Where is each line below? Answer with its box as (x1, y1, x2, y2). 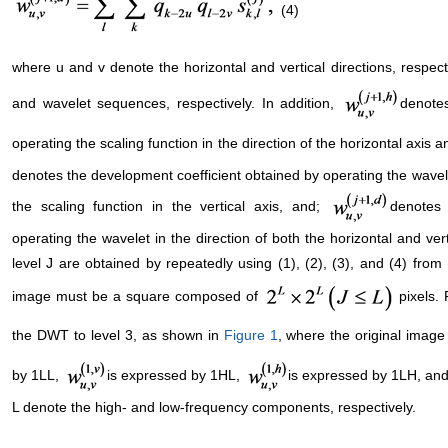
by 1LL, (12, 366, 63, 383)
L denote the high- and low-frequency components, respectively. (12, 399, 416, 416)
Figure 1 (223, 326, 278, 343)
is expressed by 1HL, (107, 366, 244, 383)
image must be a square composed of (12, 288, 263, 305)
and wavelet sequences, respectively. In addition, (12, 94, 341, 111)
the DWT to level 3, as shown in (12, 326, 224, 343)
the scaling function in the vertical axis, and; (12, 197, 329, 214)
